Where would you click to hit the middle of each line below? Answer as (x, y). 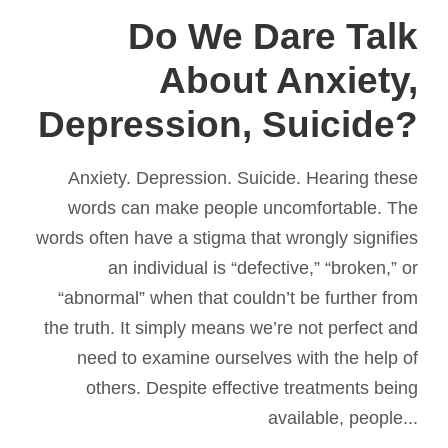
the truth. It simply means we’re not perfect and (231, 327)
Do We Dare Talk (273, 36)
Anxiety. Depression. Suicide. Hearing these (243, 177)
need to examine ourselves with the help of (247, 357)
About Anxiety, (288, 80)
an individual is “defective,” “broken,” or (263, 267)
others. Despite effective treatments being (252, 387)
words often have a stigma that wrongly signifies (227, 237)
